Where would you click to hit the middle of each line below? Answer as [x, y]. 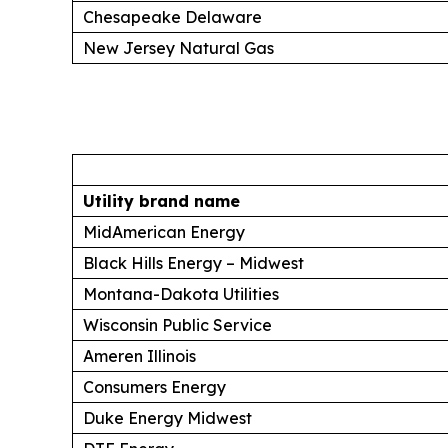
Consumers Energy [154, 386]
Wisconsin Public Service [177, 324]
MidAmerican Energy [164, 231]
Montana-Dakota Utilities [181, 293]
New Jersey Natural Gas [178, 47]
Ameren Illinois [139, 355]
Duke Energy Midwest [167, 417]
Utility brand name [161, 200]
